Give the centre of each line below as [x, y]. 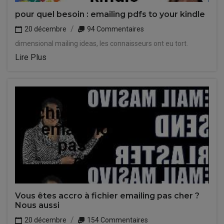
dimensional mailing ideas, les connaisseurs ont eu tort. [101, 43]
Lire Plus [31, 57]
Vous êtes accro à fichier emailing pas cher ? [107, 196]
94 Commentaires [115, 29]
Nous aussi [37, 205]
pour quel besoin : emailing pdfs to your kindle [110, 14]
